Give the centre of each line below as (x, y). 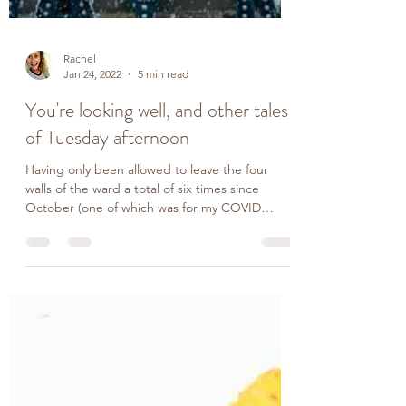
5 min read (163, 391)
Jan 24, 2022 (92, 391)
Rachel (80, 376)
